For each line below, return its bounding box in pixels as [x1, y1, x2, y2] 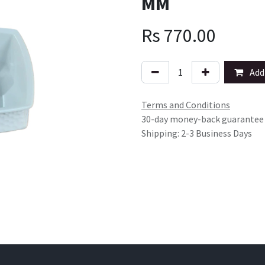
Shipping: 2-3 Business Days [141, 127, 252, 139]
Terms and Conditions [141, 99, 230, 111]
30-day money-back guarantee [141, 113, 264, 125]
